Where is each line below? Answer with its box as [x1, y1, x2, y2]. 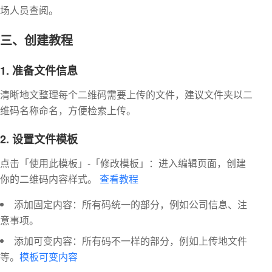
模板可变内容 [19, 249, 78, 263]
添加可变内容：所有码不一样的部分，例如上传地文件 [14, 233, 247, 248]
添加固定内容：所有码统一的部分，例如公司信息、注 [14, 197, 247, 211]
